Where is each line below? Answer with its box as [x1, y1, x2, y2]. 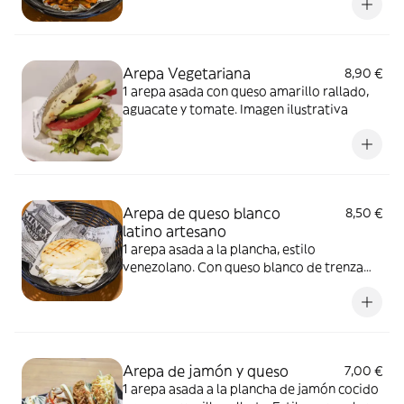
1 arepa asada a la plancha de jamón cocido [123, 381, 379, 397]
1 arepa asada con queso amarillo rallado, [123, 83, 369, 99]
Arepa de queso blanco [123, 204, 280, 222]
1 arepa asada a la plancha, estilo [123, 241, 316, 257]
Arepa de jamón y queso [123, 362, 289, 380]
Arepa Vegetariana [123, 64, 251, 82]
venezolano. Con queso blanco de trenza [123, 259, 363, 275]
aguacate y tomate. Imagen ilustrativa [123, 101, 348, 117]
